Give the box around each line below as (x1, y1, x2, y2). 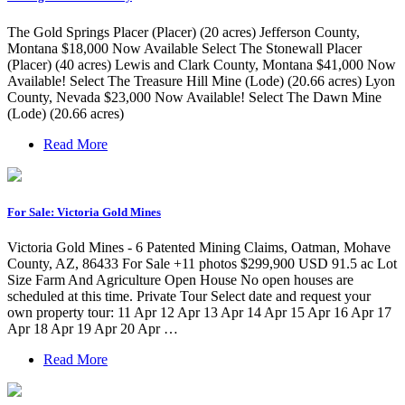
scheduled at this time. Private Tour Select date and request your (7, 288, 371, 304)
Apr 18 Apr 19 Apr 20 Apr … (7, 321, 178, 336)
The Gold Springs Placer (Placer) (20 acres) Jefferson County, (7, 24, 360, 40)
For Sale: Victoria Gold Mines (7, 204, 161, 219)
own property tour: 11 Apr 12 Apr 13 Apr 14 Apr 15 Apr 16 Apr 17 (7, 305, 391, 320)
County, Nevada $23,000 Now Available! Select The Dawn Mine (7, 89, 381, 105)
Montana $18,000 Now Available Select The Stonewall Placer (7, 40, 362, 56)
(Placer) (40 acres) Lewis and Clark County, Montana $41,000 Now (7, 56, 396, 72)
